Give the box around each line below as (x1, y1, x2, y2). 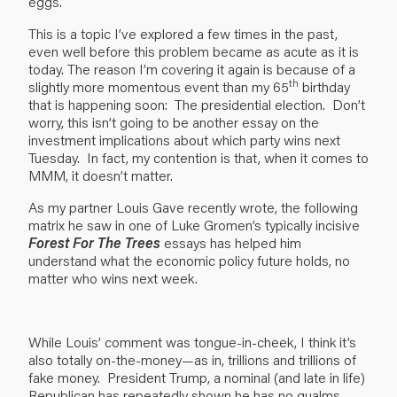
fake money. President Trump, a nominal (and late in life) (28, 367, 365, 386)
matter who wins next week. (28, 268, 198, 287)
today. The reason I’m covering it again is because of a (28, 58, 355, 78)
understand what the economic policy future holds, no (28, 250, 350, 269)
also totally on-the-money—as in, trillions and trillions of (28, 349, 356, 369)
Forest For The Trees (28, 232, 160, 252)
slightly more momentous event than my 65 (28, 76, 289, 96)
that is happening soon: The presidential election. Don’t (28, 94, 365, 113)
